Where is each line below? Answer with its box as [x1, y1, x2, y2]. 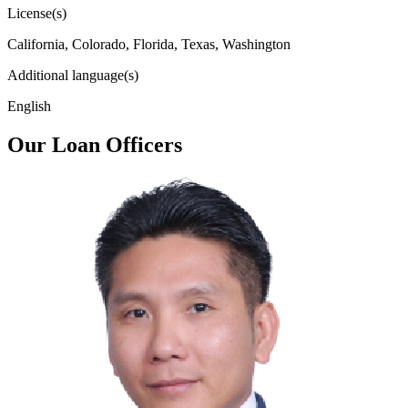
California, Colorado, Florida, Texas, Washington [7, 36, 291, 52]
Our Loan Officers [7, 132, 182, 157]
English [7, 97, 51, 114]
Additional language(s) [7, 66, 138, 83]
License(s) [7, 5, 66, 21]
